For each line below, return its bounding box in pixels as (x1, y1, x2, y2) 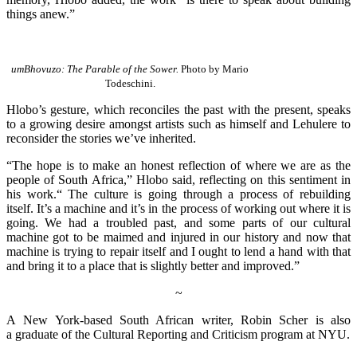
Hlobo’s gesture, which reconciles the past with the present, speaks (6, 102, 351, 116)
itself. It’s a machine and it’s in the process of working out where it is (6, 201, 351, 215)
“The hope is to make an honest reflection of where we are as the (6, 158, 351, 172)
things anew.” (6, 6, 78, 21)
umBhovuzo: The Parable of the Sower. (11, 62, 178, 75)
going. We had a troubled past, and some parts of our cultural (6, 215, 351, 229)
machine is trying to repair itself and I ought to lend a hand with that (6, 244, 351, 258)
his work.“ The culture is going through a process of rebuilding (6, 186, 351, 201)
